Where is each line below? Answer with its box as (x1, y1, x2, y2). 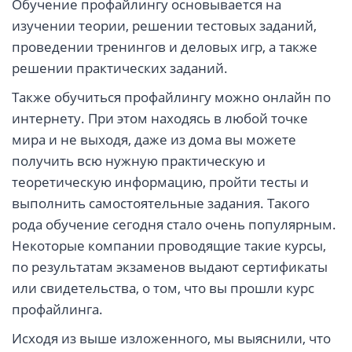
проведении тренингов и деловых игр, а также (12, 38, 317, 57)
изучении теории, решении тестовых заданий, (12, 16, 317, 35)
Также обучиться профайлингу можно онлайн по (12, 88, 331, 107)
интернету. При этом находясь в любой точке (12, 109, 308, 128)
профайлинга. (12, 300, 103, 319)
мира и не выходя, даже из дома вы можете (12, 130, 296, 149)
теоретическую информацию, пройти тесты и (12, 173, 309, 192)
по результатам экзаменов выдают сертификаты (12, 258, 328, 277)
